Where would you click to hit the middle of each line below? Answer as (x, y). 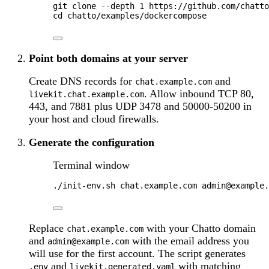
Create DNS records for (82, 81)
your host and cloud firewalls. (94, 119)
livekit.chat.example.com (86, 95)
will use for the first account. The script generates (137, 253)
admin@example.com (88, 241)
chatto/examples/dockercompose (137, 15)
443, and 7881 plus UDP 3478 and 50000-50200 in (140, 107)
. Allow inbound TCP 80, (199, 94)
